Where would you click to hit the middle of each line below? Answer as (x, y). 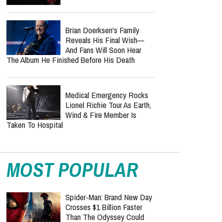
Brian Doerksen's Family (102, 30)
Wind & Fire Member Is (101, 115)
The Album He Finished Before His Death (71, 60)
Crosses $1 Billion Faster (104, 207)
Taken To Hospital (35, 125)
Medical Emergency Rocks (107, 95)
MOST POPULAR (72, 170)
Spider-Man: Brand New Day (109, 197)
